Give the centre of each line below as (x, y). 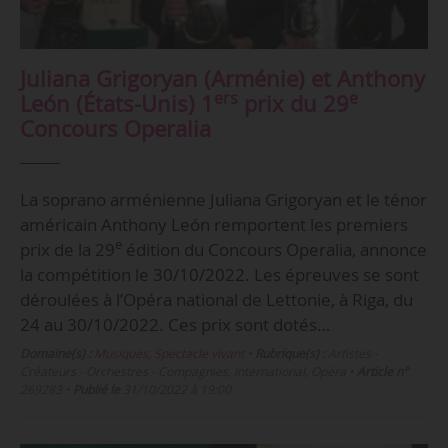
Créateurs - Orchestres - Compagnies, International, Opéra (182, 372)
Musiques (120, 354)
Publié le (96, 390)
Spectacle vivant (198, 354)
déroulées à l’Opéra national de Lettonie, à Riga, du (216, 299)
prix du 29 (293, 103)
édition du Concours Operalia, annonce (274, 249)
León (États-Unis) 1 (116, 103)
